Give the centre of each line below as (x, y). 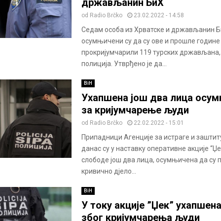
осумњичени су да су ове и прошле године (150, 41)
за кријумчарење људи (135, 110)
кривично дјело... (109, 171)
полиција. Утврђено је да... (124, 64)
